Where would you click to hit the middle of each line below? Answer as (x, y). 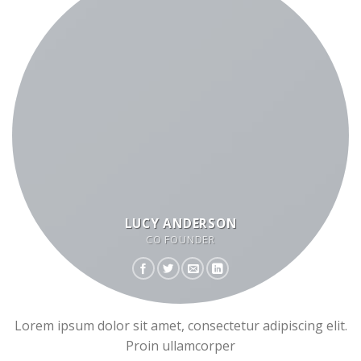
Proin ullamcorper (180, 346)
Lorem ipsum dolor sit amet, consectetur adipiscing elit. (180, 326)
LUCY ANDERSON (180, 224)
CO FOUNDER (180, 240)
